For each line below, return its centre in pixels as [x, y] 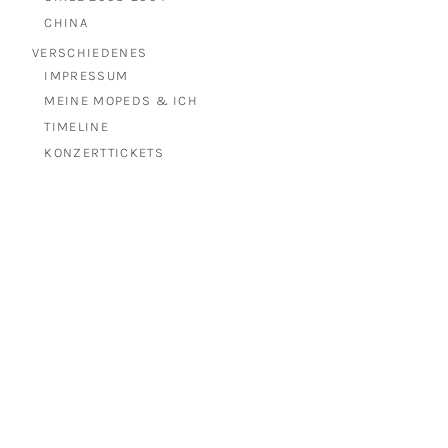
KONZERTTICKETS [104, 152]
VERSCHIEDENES [90, 53]
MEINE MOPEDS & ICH [121, 101]
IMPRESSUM [86, 75]
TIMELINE [76, 126]
